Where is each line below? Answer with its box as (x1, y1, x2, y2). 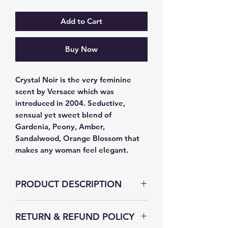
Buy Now (65, 44, 98, 54)
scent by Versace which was (15, 86, 114, 96)
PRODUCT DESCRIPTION (15, 178, 122, 190)
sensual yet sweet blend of (15, 109, 111, 120)
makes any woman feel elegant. (15, 145, 128, 155)
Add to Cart (61, 16, 102, 26)
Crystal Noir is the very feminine (15, 74, 131, 84)
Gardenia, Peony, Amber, (15, 121, 105, 131)
